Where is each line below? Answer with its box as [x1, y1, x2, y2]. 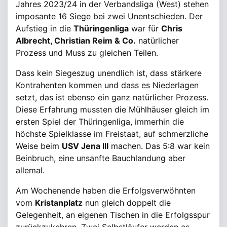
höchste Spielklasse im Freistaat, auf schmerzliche [16, 129, 208, 139]
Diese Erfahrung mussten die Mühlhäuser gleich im [16, 104, 209, 115]
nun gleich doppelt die [83, 198, 171, 208]
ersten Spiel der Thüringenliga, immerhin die [16, 117, 184, 127]
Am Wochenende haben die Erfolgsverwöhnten [16, 185, 196, 196]
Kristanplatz [35, 198, 83, 208]
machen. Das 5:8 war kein [108, 141, 210, 151]
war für [129, 23, 161, 33]
